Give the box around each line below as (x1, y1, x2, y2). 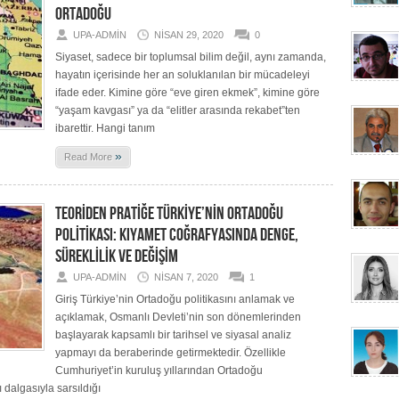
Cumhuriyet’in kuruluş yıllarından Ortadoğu (55, 364, 263, 377)
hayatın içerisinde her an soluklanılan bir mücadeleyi (55, 69, 310, 81)
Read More (64, 151, 115, 162)
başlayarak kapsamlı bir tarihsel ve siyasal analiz (55, 329, 291, 341)
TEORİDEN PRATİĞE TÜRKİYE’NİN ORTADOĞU (55, 203, 283, 224)
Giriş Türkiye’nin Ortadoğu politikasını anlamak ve (55, 293, 295, 305)
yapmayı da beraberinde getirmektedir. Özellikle (55, 346, 286, 359)
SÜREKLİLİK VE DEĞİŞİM (55, 246, 178, 267)
